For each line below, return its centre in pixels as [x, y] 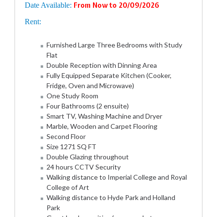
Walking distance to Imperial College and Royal [117, 177]
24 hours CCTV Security [84, 167]
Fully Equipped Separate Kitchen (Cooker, [109, 75]
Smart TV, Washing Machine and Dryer [104, 116]
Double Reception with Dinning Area [102, 65]
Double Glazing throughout [88, 156]
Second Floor [66, 136]
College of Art [68, 187]
